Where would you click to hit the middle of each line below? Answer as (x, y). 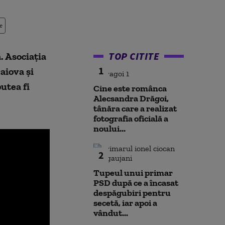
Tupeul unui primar (133, 173)
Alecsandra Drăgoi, (131, 98)
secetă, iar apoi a (125, 203)
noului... (109, 129)
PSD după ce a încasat (136, 183)
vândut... (111, 213)
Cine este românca (130, 88)
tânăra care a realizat (135, 108)
